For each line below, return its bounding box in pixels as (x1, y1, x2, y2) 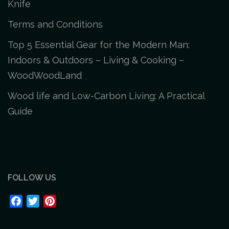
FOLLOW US (8, 172, 56, 182)
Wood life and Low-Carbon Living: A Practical (8, 90, 204, 101)
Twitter (39, 196, 66, 206)
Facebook (22, 196, 60, 206)
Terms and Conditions (8, 18, 103, 30)
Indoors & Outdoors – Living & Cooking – (8, 54, 184, 65)
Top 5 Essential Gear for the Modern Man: (8, 39, 190, 50)
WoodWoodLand (8, 70, 82, 81)
